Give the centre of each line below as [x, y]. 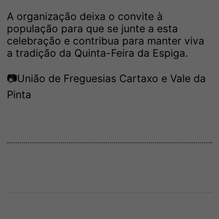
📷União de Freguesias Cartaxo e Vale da [106, 78]
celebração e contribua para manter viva [106, 41]
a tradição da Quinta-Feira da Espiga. [98, 53]
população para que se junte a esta [92, 28]
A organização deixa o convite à [85, 16]
